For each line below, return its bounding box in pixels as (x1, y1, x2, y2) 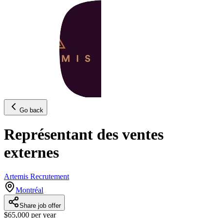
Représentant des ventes (4, 126, 163, 144)
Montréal (16, 185, 43, 194)
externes (4, 144, 59, 162)
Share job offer (19, 201, 61, 209)
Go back (19, 106, 43, 114)
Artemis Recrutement (4, 172, 69, 181)
